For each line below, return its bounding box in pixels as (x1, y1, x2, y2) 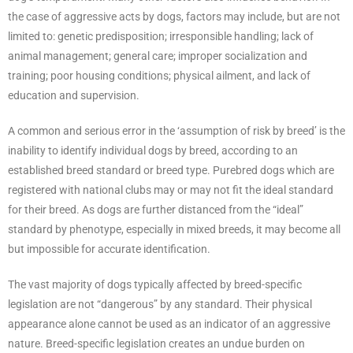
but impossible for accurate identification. (8, 243, 210, 256)
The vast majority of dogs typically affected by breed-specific (8, 278, 302, 292)
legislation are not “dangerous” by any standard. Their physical (8, 298, 312, 311)
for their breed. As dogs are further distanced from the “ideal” (8, 203, 303, 217)
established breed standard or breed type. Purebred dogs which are (8, 164, 334, 177)
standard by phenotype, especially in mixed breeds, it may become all (8, 223, 340, 236)
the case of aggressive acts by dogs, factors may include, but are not (8, 10, 340, 24)
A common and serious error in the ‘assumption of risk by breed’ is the (8, 124, 345, 138)
